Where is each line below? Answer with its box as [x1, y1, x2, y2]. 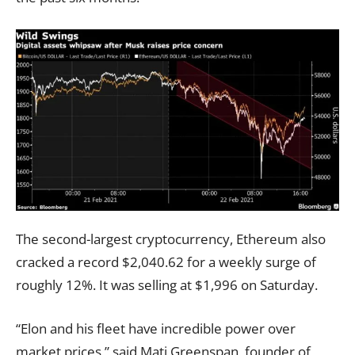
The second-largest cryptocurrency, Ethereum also [16, 229, 326, 248]
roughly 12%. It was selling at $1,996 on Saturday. [16, 275, 318, 294]
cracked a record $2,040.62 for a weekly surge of [16, 252, 316, 271]
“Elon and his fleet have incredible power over [16, 319, 296, 338]
